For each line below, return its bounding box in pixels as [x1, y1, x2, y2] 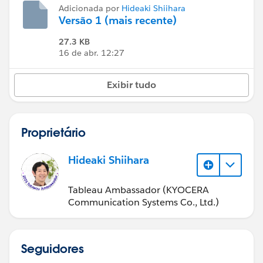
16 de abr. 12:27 [59, 48, 124, 58]
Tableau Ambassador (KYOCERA [68, 183, 209, 196]
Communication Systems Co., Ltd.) [68, 195, 219, 208]
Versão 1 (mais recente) [59, 14, 177, 27]
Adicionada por [59, 3, 122, 14]
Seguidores [21, 240, 84, 256]
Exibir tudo [107, 79, 156, 91]
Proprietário [21, 124, 86, 140]
